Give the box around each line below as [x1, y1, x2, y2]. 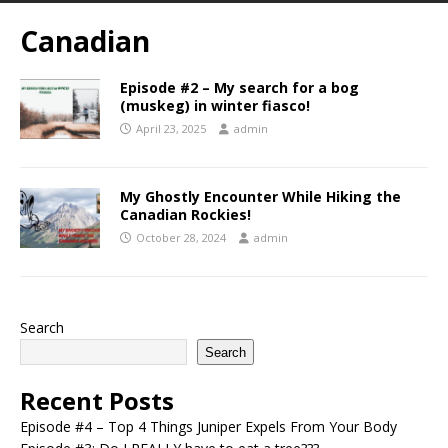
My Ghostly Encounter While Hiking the [120, 187, 401, 207]
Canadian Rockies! [120, 205, 251, 225]
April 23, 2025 [136, 121, 206, 137]
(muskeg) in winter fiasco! [120, 96, 310, 116]
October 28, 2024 [136, 230, 226, 246]
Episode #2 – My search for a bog [120, 78, 359, 98]
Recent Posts [20, 384, 174, 418]
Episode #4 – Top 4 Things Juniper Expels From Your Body [20, 417, 397, 437]
